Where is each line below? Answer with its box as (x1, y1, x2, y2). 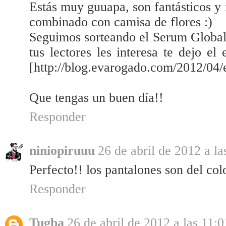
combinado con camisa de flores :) (29, 15, 212, 30)
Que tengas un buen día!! (29, 90, 163, 105)
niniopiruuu (29, 143, 95, 158)
